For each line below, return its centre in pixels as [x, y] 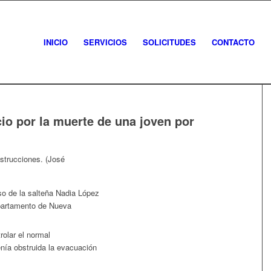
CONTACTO [233, 42]
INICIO [56, 42]
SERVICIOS [105, 42]
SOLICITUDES [169, 42]
